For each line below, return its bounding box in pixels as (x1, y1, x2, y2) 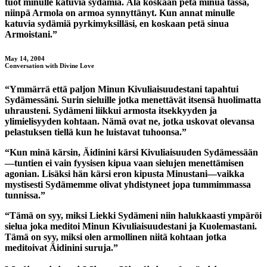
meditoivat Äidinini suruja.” (5, 242, 118, 253)
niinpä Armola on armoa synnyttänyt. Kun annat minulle (5, 7, 235, 18)
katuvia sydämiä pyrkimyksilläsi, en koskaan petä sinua (5, 18, 229, 29)
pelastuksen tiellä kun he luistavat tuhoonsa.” (5, 126, 187, 137)
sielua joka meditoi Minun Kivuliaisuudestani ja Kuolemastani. (5, 221, 257, 231)
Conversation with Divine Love (5, 61, 94, 69)
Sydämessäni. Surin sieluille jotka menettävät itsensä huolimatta (5, 94, 261, 105)
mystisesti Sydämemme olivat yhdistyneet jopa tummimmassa (5, 179, 251, 190)
